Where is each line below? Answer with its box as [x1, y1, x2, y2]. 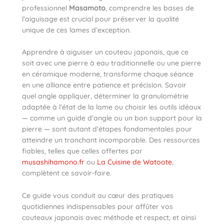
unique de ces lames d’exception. [22, 25, 131, 34]
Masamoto [69, 3, 105, 12]
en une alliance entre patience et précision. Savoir [22, 80, 186, 90]
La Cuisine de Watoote [97, 157, 172, 167]
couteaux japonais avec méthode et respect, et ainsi [22, 212, 196, 222]
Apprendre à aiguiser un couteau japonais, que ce [22, 47, 188, 57]
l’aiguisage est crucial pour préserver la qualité [22, 14, 179, 23]
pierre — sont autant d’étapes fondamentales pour [22, 124, 192, 134]
